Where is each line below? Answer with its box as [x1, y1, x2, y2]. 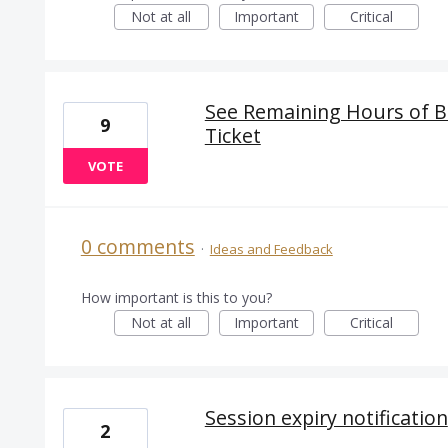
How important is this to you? [80, 288, 272, 308]
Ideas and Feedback [209, 240, 333, 259]
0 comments [80, 233, 195, 261]
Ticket [204, 122, 261, 150]
